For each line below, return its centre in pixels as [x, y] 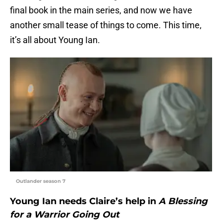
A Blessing [183, 201]
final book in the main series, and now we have [101, 10]
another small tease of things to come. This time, [106, 25]
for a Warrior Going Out [65, 215]
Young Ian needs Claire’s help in [84, 201]
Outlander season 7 [41, 181]
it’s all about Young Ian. [55, 40]
